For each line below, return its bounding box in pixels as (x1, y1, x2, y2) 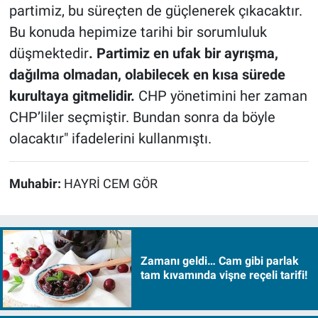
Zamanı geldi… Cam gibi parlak (140, 254, 299, 268)
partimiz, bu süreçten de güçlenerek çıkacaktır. (9, 2, 302, 20)
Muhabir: (9, 177, 64, 192)
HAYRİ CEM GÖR (63, 177, 158, 192)
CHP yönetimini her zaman (134, 87, 307, 105)
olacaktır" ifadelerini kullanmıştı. (9, 130, 212, 148)
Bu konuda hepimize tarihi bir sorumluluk (9, 23, 267, 41)
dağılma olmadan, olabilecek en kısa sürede (9, 66, 285, 84)
